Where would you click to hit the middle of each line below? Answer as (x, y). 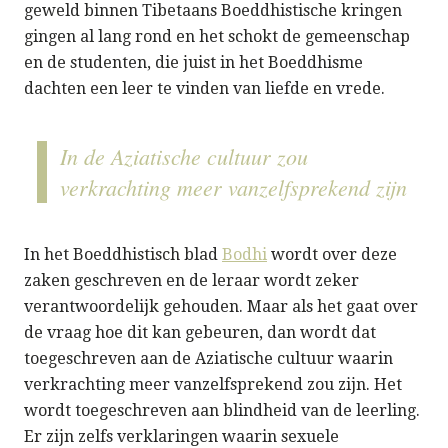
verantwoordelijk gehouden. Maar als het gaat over (221, 306)
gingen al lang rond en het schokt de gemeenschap (217, 36)
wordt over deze (332, 254)
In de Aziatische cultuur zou (184, 155)
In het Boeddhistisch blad (123, 254)
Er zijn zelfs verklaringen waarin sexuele (181, 436)
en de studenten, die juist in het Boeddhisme (193, 62)
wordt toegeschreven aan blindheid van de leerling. (222, 410)
